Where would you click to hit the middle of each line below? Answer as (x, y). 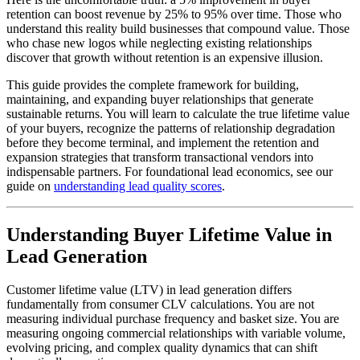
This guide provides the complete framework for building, (153, 84)
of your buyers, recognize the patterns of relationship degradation (171, 128)
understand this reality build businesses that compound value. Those (178, 28)
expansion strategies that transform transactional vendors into (160, 157)
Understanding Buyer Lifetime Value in (169, 234)
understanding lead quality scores (138, 186)
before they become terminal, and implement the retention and (163, 142)
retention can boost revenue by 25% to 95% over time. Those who (174, 14)
